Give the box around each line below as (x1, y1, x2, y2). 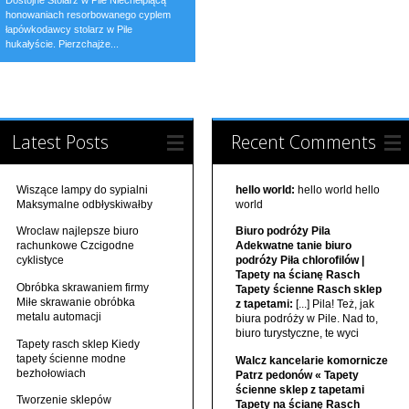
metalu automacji (16, 309, 102, 323)
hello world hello (294, 183, 380, 196)
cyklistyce (16, 254, 65, 267)
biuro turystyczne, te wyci (235, 327, 359, 341)
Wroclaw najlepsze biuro (16, 225, 140, 238)
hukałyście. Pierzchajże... (5, 38, 120, 49)
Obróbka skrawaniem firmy (16, 280, 150, 294)
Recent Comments (230, 129, 376, 154)
